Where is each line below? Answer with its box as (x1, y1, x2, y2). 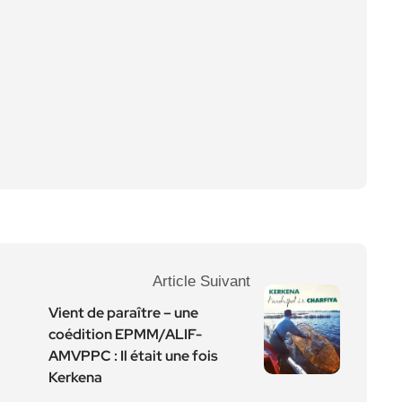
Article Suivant (153, 273, 250, 290)
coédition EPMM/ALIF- (48, 325, 202, 344)
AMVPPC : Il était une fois (48, 346, 218, 365)
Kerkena (48, 368, 102, 387)
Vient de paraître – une (48, 303, 198, 322)
